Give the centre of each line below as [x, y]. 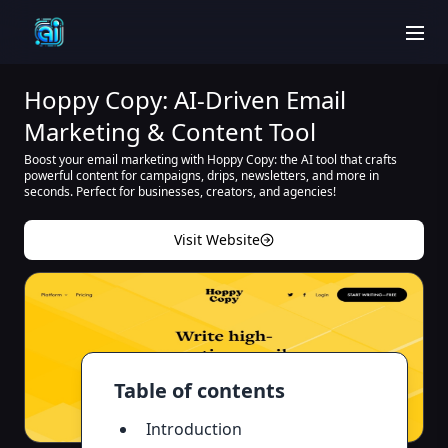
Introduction [194, 429]
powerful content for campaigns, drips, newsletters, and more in [201, 175]
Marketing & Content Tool [170, 131]
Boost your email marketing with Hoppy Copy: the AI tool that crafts [210, 159]
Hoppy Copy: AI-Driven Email [185, 99]
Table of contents [199, 390]
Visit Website [217, 239]
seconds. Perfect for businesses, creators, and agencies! [180, 191]
